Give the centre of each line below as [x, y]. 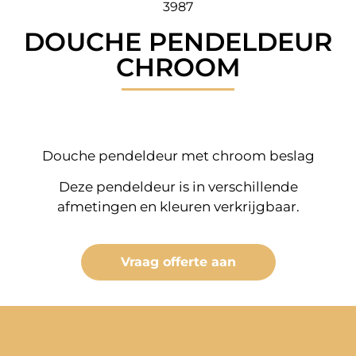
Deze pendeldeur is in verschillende [178, 186]
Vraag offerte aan [178, 262]
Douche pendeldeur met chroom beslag [178, 155]
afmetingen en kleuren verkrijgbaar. [178, 206]
